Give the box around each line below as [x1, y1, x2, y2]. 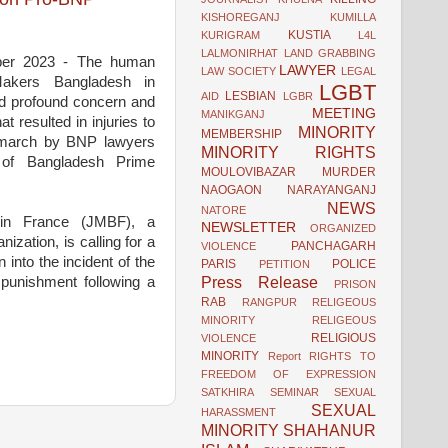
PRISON [334, 277, 376, 290]
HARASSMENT [201, 405, 276, 418]
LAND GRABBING [283, 46, 376, 59]
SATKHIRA [201, 385, 254, 398]
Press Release [201, 272, 318, 291]
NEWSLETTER [201, 219, 296, 235]
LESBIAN [225, 88, 277, 103]
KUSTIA [287, 27, 331, 42]
